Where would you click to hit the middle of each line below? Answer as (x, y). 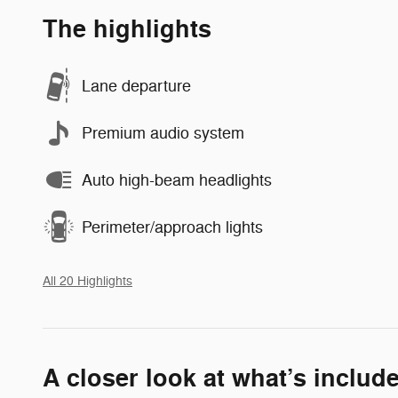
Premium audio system (163, 133)
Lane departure (136, 86)
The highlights (127, 30)
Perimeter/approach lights (172, 227)
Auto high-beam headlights (177, 180)
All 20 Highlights (88, 282)
